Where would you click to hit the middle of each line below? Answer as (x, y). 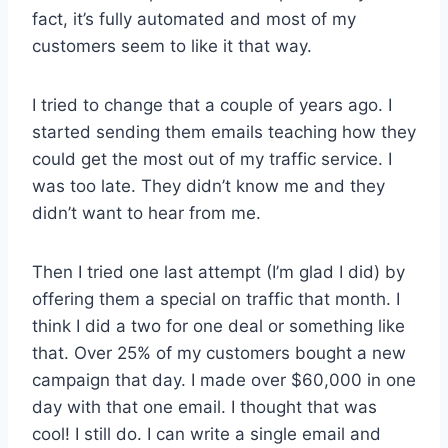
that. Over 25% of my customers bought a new (219, 352)
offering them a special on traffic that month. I (216, 298)
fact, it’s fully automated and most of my (194, 18)
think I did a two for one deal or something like (218, 325)
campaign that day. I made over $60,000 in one (224, 379)
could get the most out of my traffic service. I (212, 158)
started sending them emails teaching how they (224, 131)
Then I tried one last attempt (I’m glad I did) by (218, 271)
